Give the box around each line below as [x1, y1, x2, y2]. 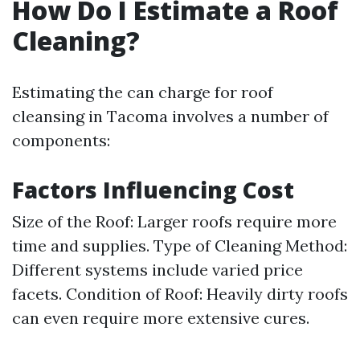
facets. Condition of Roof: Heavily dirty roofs [12, 284, 348, 304]
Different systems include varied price [12, 260, 303, 280]
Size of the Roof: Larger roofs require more [12, 211, 337, 231]
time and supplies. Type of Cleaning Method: [12, 235, 347, 256]
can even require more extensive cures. [12, 308, 309, 328]
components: [12, 130, 110, 150]
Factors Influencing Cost [12, 174, 294, 205]
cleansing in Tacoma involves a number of [12, 106, 329, 126]
